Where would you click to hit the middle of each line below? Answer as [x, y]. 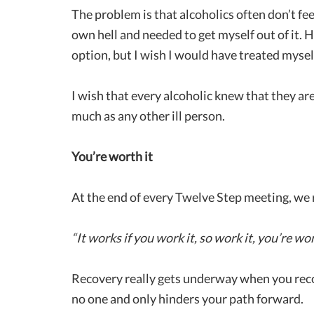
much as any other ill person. [148, 115]
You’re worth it [112, 156]
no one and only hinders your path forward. [187, 298]
